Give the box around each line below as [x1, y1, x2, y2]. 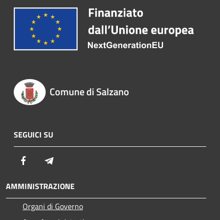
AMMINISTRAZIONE [6, 180, 75, 192]
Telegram [55, 154, 85, 166]
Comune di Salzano [49, 83, 129, 99]
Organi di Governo [23, 200, 83, 213]
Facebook [29, 154, 59, 166]
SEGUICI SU [14, 129, 53, 141]
